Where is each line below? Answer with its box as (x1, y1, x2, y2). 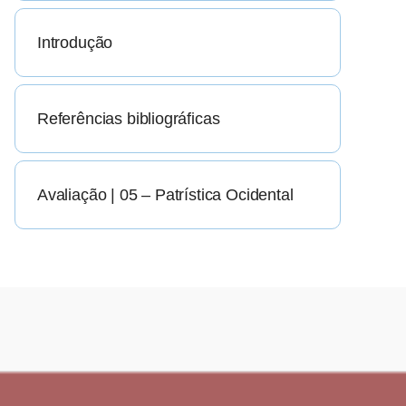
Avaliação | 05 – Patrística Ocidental (37, 186, 294, 205)
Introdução (37, 34, 113, 53)
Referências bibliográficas (37, 110, 220, 129)
